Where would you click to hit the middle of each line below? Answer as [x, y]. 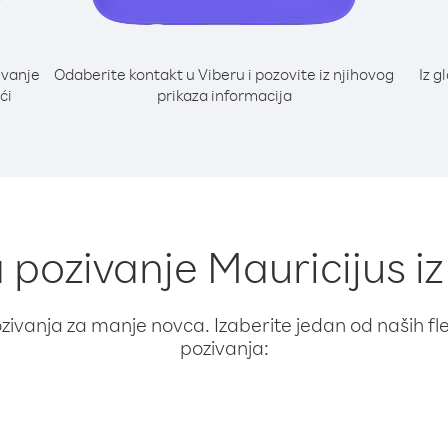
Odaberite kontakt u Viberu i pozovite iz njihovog [224, 74]
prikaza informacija [224, 95]
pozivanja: [224, 347]
